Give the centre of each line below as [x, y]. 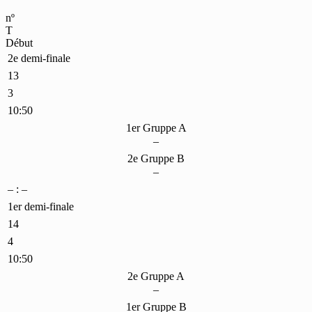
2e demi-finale [39, 58]
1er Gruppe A [156, 127]
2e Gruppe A [156, 276]
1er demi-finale [41, 206]
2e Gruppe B [156, 158]
